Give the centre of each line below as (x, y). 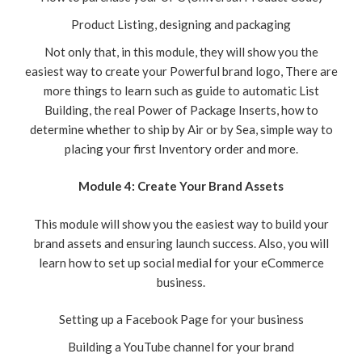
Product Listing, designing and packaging (181, 24)
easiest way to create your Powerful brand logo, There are (181, 71)
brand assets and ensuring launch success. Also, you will (181, 243)
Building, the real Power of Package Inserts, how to (181, 109)
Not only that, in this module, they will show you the (181, 51)
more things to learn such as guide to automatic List (181, 90)
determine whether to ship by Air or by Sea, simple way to (181, 129)
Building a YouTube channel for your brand (181, 347)
